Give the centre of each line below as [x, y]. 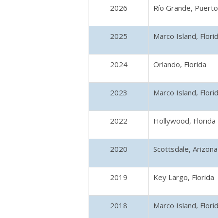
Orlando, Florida [180, 64]
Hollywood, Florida [184, 121]
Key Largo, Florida [184, 177]
